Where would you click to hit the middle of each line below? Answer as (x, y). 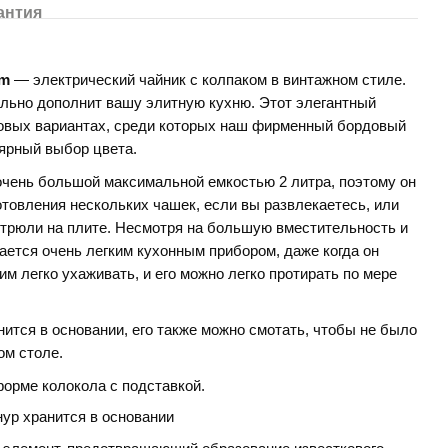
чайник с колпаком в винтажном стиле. (274, 80)
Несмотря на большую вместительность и (261, 228)
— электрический (76, 80)
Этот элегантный (317, 103)
